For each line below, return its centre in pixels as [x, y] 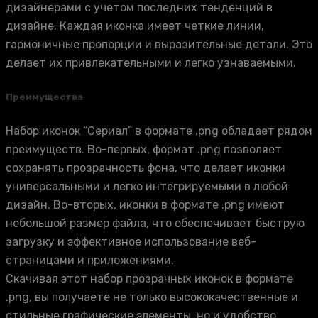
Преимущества [44, 97]
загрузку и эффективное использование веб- [131, 241]
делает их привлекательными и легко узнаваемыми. [151, 62]
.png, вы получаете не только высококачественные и [152, 297]
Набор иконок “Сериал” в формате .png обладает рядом [159, 131]
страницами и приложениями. [90, 260]
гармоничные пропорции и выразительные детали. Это [159, 44]
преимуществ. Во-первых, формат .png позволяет [144, 149]
